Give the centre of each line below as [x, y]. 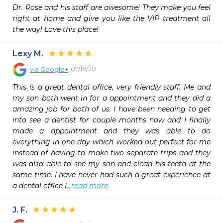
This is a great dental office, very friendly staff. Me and [111, 87]
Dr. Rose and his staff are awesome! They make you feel [111, 7]
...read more [87, 186]
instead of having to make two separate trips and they [111, 153]
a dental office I [40, 186]
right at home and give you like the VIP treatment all [111, 18]
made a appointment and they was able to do [111, 131]
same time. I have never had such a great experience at [111, 175]
